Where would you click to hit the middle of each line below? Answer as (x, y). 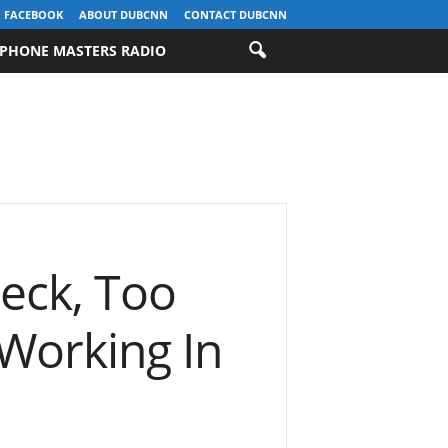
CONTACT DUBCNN (235, 14)
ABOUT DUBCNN (123, 14)
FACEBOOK (33, 14)
